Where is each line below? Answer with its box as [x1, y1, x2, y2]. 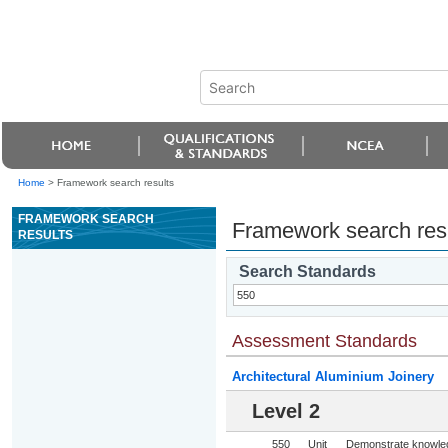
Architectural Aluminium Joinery [231, 369, 434, 384]
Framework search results [56, 177, 174, 188]
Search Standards [238, 263, 376, 280]
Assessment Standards [231, 331, 417, 351]
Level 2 [251, 400, 320, 422]
